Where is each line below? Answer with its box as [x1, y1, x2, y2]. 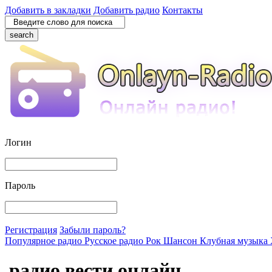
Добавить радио [93, 5, 160, 15]
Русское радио [84, 236, 146, 246]
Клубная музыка [200, 236, 270, 246]
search [10, 30, 33, 39]
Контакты [162, 5, 203, 15]
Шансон [163, 236, 200, 246]
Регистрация [5, 225, 57, 235]
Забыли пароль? [59, 225, 126, 235]
